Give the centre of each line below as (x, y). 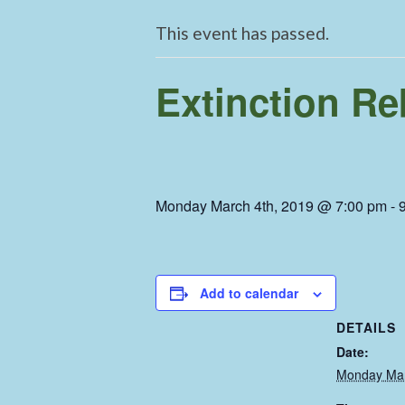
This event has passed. (242, 33)
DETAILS (366, 327)
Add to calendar (249, 292)
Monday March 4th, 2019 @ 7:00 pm (271, 205)
